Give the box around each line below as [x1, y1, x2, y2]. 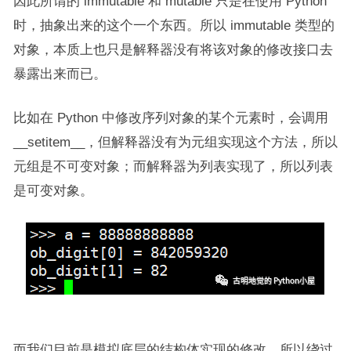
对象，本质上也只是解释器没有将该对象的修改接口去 [13, 42, 333, 57]
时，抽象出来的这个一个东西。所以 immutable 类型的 [13, 18, 335, 33]
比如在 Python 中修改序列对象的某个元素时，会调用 [13, 110, 328, 125]
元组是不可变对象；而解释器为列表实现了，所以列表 [13, 159, 333, 174]
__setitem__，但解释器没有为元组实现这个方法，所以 [13, 135, 338, 150]
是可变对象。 [13, 183, 93, 198]
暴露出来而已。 [13, 67, 107, 81]
